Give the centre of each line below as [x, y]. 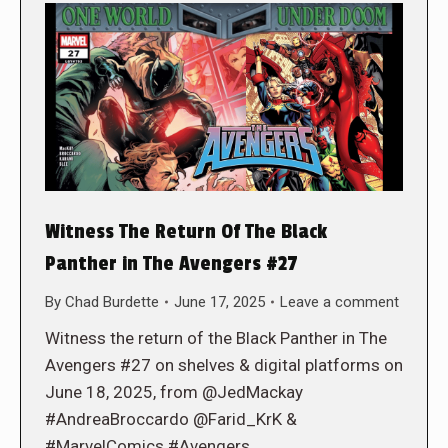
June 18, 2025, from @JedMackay [174, 391]
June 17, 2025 [219, 301]
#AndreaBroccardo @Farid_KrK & [171, 418]
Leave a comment [339, 301]
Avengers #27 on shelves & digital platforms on [224, 364]
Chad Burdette [112, 301]
